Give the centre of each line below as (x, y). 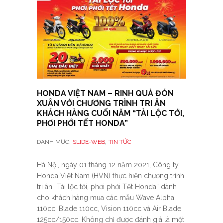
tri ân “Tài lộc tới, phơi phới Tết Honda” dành (107, 187)
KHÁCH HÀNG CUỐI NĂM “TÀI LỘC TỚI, (111, 113)
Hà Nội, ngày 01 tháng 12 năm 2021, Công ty (108, 165)
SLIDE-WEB (89, 142)
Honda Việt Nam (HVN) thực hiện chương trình (111, 176)
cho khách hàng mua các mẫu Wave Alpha (106, 198)
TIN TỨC (120, 142)
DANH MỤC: (54, 142)
